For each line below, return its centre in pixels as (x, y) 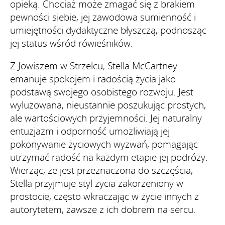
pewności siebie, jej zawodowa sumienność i (103, 17)
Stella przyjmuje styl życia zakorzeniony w (97, 183)
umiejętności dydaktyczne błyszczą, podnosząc (108, 30)
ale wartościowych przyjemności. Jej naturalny (106, 118)
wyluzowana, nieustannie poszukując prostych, (108, 105)
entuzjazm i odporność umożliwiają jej (90, 131)
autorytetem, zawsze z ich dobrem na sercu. (103, 209)
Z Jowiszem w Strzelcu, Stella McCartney (94, 66)
